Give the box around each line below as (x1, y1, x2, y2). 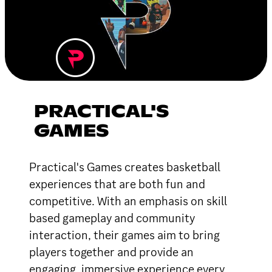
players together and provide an (29, 243, 194, 260)
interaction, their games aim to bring (29, 226, 220, 243)
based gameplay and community (29, 209, 195, 226)
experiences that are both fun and (29, 175, 205, 192)
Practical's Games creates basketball (29, 158, 220, 175)
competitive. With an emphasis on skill (29, 192, 227, 209)
